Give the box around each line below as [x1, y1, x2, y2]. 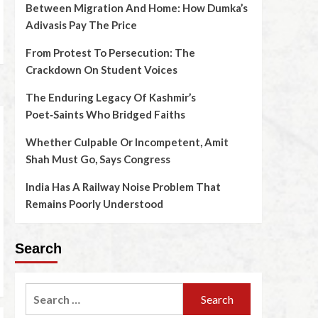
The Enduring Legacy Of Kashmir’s [25, 91, 196, 104]
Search [14, 241, 62, 256]
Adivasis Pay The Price [25, 18, 137, 31]
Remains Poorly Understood [25, 197, 163, 210]
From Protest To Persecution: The [25, 46, 195, 59]
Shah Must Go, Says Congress [25, 153, 170, 165]
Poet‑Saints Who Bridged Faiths [25, 108, 185, 121]
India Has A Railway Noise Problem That [25, 180, 221, 193]
